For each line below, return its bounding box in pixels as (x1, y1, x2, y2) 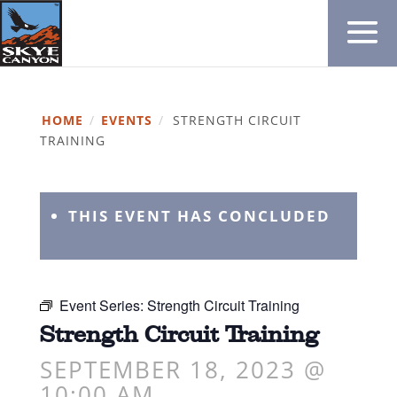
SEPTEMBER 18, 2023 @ (39, 354, 326, 385)
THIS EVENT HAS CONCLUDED (67, 206, 331, 226)
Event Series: (58, 295, 147, 315)
